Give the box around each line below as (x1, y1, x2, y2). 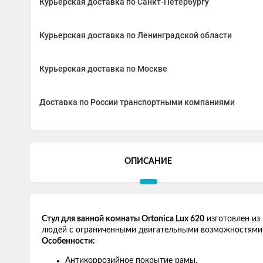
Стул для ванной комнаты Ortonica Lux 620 (42, 215, 204, 223)
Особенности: (42, 237, 95, 245)
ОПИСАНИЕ (124, 157, 173, 166)
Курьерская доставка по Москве (39, 64, 167, 73)
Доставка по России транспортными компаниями (39, 97, 235, 107)
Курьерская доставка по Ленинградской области (39, 31, 232, 40)
